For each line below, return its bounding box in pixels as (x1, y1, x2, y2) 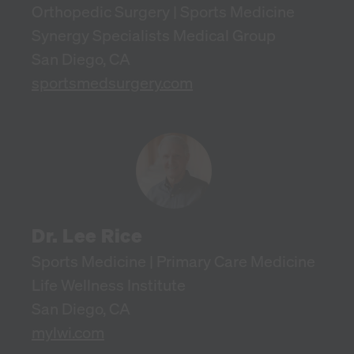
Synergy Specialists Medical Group (32, 24, 276, 46)
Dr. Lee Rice (32, 222, 142, 248)
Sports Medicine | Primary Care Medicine (32, 250, 315, 272)
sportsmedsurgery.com (32, 71, 193, 93)
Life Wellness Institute (32, 273, 186, 296)
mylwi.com (32, 321, 104, 343)
